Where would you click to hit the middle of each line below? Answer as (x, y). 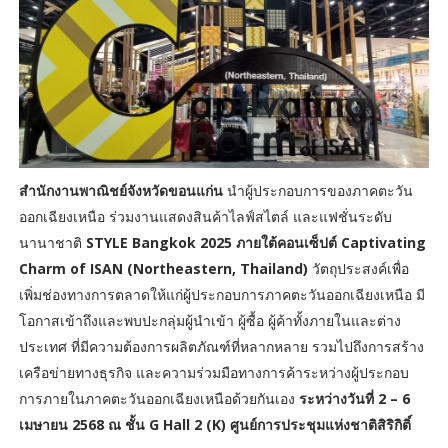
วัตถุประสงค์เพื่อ (358, 269)
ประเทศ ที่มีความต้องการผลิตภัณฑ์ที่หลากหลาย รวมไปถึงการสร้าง (221, 347)
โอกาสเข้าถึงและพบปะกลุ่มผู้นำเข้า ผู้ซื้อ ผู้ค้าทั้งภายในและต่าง (209, 321)
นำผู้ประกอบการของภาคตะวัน (317, 191)
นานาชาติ (52, 243)
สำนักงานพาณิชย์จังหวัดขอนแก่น (120, 191)
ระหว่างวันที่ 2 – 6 (354, 399)
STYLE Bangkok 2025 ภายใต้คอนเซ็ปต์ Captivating (255, 243)
